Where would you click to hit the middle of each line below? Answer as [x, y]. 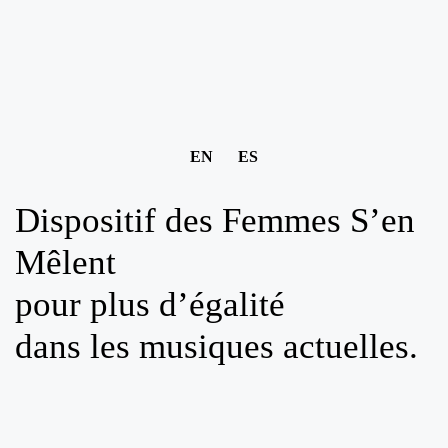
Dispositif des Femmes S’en [215, 220]
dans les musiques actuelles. [216, 346]
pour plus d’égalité [150, 304]
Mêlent [65, 262]
